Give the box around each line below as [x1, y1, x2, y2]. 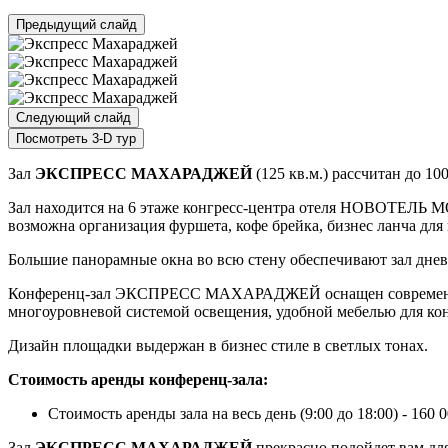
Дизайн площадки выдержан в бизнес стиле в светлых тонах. [8, 336, 428, 354]
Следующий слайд [16, 109, 131, 125]
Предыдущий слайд [16, 16, 137, 32]
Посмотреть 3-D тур [16, 130, 136, 146]
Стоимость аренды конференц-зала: [8, 370, 268, 388]
